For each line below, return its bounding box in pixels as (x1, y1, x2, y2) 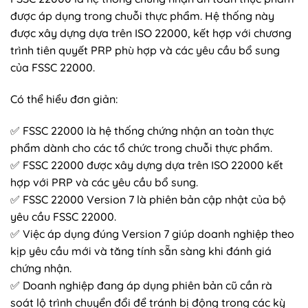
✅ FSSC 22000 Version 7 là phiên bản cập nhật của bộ (10, 192, 286, 207)
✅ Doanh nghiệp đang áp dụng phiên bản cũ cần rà (10, 278, 272, 293)
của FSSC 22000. (10, 60, 95, 75)
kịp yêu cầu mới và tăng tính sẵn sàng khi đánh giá (10, 244, 272, 258)
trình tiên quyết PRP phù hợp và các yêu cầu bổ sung (10, 43, 280, 58)
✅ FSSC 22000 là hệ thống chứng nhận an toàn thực (10, 124, 274, 138)
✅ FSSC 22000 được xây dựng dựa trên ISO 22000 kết (10, 158, 283, 173)
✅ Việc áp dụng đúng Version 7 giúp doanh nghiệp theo (10, 227, 294, 241)
